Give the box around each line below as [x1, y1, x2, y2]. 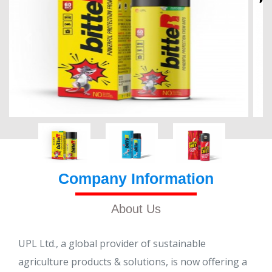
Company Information [58, 170, 214, 188]
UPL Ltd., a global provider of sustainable [18, 237, 206, 251]
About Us [111, 202, 161, 216]
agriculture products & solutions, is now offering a [18, 255, 247, 269]
